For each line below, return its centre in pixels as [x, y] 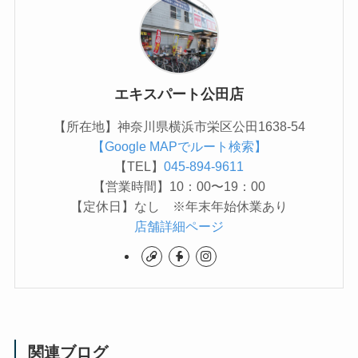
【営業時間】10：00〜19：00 [179, 186]
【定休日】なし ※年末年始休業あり [179, 206]
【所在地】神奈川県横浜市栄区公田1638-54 [179, 126]
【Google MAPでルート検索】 [179, 146]
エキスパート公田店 [179, 95]
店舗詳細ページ [179, 226]
